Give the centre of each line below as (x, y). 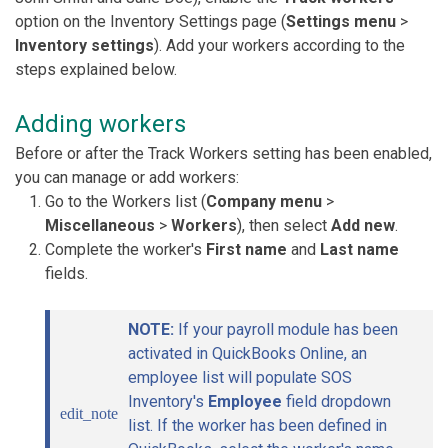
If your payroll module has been (286, 329)
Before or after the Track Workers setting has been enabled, (223, 153)
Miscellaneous (100, 225)
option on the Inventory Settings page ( (150, 21)
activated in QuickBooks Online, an (247, 353)
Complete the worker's (125, 249)
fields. (66, 273)
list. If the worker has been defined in (257, 425)
